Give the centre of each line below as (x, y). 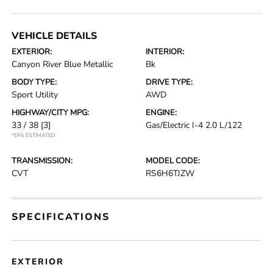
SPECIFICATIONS (61, 217)
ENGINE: (161, 113)
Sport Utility (35, 95)
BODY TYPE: (34, 82)
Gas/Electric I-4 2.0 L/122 (194, 125)
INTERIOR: (165, 52)
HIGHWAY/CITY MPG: (51, 113)
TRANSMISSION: (42, 161)
